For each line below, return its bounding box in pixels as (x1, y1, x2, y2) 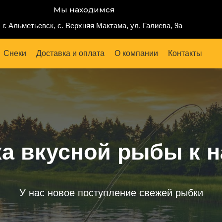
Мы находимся (54, 5, 115, 14)
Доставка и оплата (36, 49, 105, 57)
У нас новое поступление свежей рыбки (19, 187, 203, 198)
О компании (114, 49, 158, 57)
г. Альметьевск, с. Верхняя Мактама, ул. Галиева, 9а (2, 21, 182, 30)
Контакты (168, 49, 202, 57)
